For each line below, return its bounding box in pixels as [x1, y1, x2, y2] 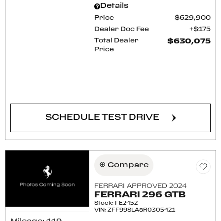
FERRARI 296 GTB [94, 191, 186, 199]
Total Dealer [94, 38, 139, 43]
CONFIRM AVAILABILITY [44, 82, 160, 90]
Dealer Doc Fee [94, 27, 149, 32]
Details [100, 2, 129, 9]
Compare [108, 162, 149, 169]
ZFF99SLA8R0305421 [108, 208, 176, 213]
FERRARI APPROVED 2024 [94, 184, 187, 189]
